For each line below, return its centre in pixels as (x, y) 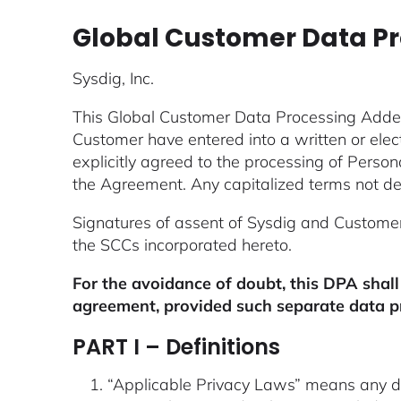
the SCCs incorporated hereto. (182, 244)
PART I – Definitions (176, 346)
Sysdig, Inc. (113, 78)
